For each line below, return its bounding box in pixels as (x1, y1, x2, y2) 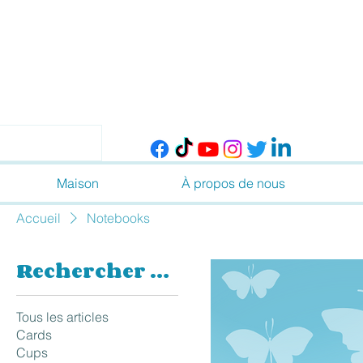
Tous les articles (16, 309, 109, 325)
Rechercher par (150, 255, 169, 285)
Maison (57, 175, 99, 191)
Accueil (16, 210, 61, 226)
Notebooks (87, 210, 150, 226)
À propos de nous (181, 175, 285, 191)
